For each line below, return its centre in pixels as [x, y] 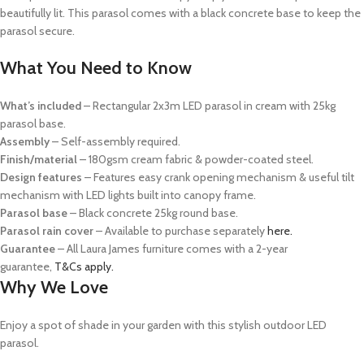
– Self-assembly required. [116, 142]
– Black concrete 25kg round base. [155, 213]
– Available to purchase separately [180, 231]
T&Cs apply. [84, 267]
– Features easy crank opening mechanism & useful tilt [219, 178]
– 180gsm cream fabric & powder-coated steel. [197, 160]
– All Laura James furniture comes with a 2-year [173, 249]
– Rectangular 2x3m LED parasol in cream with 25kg [210, 106]
